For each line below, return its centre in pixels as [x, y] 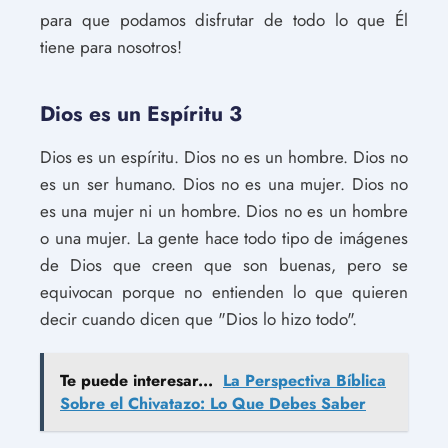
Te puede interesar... [136, 380]
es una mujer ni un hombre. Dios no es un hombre [224, 211]
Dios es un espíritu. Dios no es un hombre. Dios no [224, 157]
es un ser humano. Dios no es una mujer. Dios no [224, 184]
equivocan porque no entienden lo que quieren [224, 292]
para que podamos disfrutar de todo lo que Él [224, 20]
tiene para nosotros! [111, 47]
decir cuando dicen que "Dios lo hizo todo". [198, 319]
